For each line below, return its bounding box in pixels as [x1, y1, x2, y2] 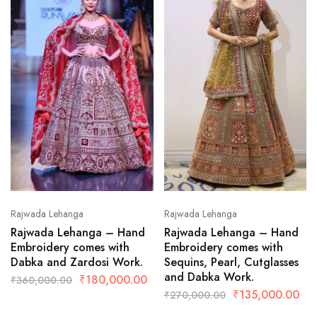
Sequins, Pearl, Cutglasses [163, 254, 299, 271]
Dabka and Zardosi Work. [11, 254, 143, 271]
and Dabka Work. [163, 269, 254, 286]
